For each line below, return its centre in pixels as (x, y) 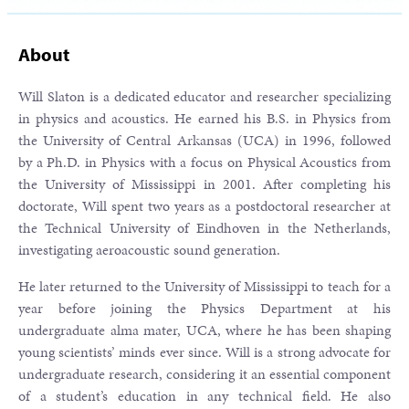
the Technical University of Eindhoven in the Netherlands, (204, 228)
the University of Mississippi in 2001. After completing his (204, 184)
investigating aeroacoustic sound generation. (149, 250)
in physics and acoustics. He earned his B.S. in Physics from (204, 118)
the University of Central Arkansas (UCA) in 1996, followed (204, 140)
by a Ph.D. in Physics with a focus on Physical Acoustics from (204, 162)
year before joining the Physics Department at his (204, 308)
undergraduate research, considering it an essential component (204, 374)
